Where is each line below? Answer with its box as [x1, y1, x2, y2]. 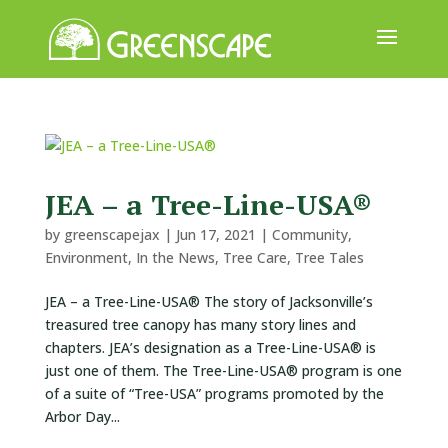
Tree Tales [294, 248, 364, 267]
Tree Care [222, 248, 287, 267]
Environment [44, 248, 128, 267]
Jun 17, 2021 [175, 225, 256, 244]
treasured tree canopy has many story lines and [44, 315, 356, 334]
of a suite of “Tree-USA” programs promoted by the [44, 384, 384, 403]
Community [271, 225, 348, 244]
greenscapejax [63, 225, 160, 244]
